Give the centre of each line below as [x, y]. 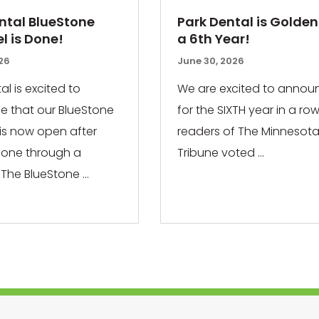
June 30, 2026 [211, 61]
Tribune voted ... [221, 152]
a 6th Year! [214, 39]
